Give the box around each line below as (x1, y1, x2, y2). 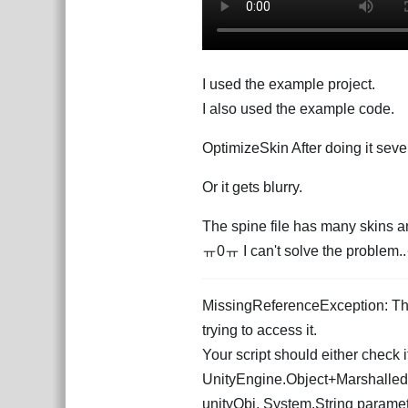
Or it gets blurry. (202, 179, 302, 195)
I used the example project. (202, 76, 375, 92)
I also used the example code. (202, 101, 394, 117)
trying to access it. (202, 322, 317, 338)
